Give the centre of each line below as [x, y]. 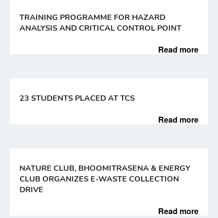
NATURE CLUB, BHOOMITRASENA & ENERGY [105, 168]
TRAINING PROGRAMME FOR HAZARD [92, 18]
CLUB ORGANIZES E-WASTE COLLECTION [99, 179]
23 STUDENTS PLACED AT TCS [77, 98]
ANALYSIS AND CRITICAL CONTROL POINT [100, 28]
